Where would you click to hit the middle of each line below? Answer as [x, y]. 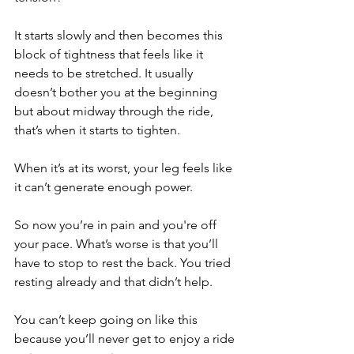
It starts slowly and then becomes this [120, 35]
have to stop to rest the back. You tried [124, 263]
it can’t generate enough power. [105, 187]
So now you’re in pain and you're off [117, 225]
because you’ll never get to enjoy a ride [126, 339]
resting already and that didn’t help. [115, 282]
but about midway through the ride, [115, 111]
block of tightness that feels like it [110, 54]
